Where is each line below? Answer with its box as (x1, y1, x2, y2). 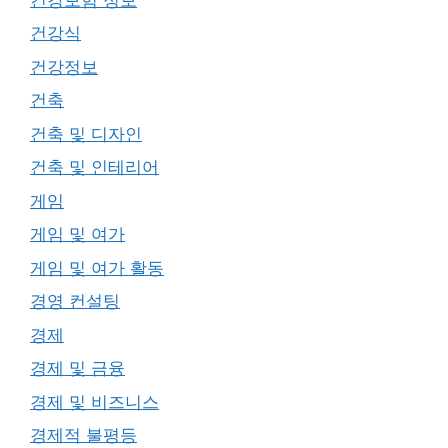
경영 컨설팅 (30, 291, 120, 311)
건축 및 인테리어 (30, 157, 159, 177)
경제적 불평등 (30, 425, 137, 445)
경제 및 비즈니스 (30, 391, 159, 412)
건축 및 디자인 (30, 123, 142, 144)
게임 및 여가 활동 (30, 257, 164, 278)
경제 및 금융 (30, 358, 125, 378)
